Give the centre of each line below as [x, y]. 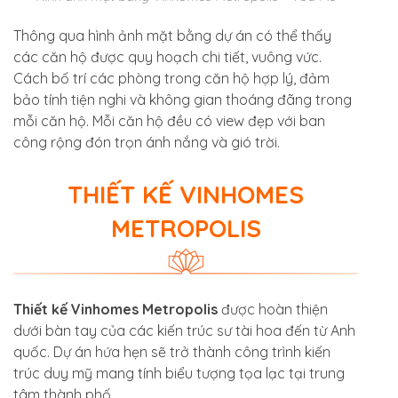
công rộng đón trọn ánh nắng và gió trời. [148, 143]
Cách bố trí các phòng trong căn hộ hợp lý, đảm [171, 79]
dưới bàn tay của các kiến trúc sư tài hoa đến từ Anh [184, 330]
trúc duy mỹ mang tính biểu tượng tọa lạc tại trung [179, 373]
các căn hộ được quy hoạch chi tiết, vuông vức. [167, 57]
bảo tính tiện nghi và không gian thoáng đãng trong [183, 100]
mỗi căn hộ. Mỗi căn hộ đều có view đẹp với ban [169, 121]
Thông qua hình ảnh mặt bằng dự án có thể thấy [172, 36]
